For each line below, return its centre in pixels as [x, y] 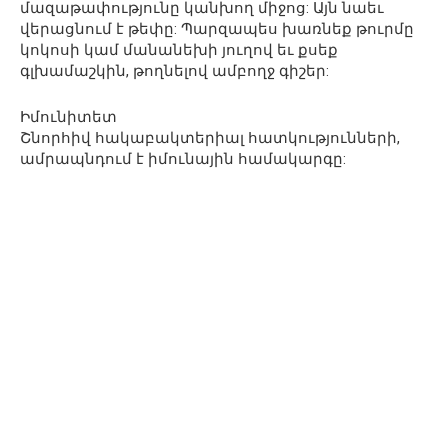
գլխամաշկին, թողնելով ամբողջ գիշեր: [174, 71]
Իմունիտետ [68, 117]
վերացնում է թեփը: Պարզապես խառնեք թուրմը [217, 29]
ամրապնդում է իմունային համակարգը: [183, 159]
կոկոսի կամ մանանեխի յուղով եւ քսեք [179, 50]
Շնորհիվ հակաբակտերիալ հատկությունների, [210, 138]
